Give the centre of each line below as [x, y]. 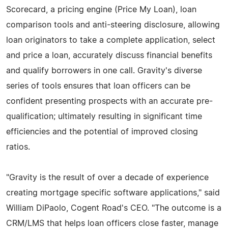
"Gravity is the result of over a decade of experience [107, 177]
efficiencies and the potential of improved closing [102, 132]
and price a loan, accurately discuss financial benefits [109, 55]
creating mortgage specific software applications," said [113, 193]
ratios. [18, 147]
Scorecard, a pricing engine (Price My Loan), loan [101, 9]
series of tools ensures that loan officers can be [98, 86]
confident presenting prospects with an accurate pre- [109, 101]
